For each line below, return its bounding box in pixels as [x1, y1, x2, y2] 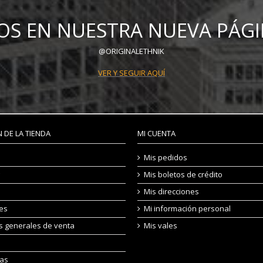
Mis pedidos [144, 152, 187, 163]
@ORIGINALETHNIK [99, 46, 164, 56]
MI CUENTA [137, 128, 176, 139]
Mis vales [144, 220, 177, 231]
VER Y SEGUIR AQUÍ [98, 68, 165, 78]
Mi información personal [144, 203, 231, 214]
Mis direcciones [144, 186, 199, 197]
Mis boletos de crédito [144, 169, 222, 180]
